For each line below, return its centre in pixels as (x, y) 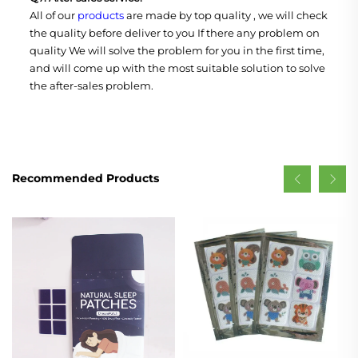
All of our (54, 15)
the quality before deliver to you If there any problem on (175, 32)
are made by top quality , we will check (226, 15)
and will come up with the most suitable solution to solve (177, 68)
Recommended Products (86, 179)
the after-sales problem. (91, 85)
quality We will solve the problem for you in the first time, (177, 50)
